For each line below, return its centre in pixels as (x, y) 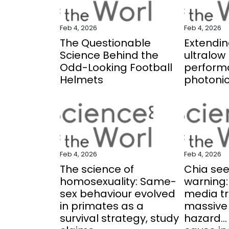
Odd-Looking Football (116, 67)
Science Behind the (109, 55)
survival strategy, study (119, 218)
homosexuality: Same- (118, 181)
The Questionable (105, 43)
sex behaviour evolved (118, 194)
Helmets (82, 80)
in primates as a (102, 206)
